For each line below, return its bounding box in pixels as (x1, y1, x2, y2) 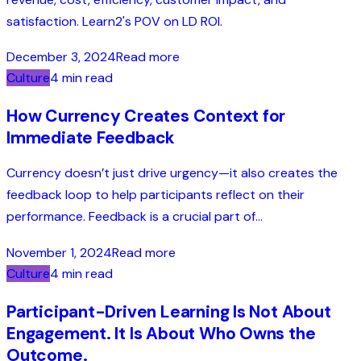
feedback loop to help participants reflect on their (6, 186, 305, 204)
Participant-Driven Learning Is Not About (6, 300, 331, 323)
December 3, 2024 (6, 48, 116, 66)
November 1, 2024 (6, 243, 112, 261)
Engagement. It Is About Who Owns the (6, 322, 316, 345)
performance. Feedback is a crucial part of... (6, 208, 263, 226)
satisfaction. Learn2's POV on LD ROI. (6, 12, 222, 30)
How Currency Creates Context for (6, 105, 286, 128)
